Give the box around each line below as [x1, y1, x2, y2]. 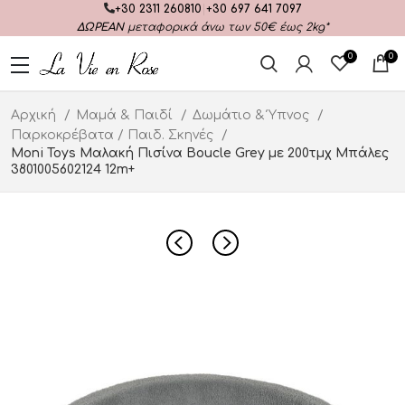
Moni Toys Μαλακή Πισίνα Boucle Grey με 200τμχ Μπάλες [11, 146, 389, 160]
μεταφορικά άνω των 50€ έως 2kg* [123, 21, 329, 33]
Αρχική [11, 108, 60, 122]
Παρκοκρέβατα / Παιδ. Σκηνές [11, 128, 217, 142]
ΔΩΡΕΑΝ [76, 21, 124, 33]
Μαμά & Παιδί [76, 108, 176, 122]
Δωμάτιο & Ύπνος [193, 108, 313, 122]
